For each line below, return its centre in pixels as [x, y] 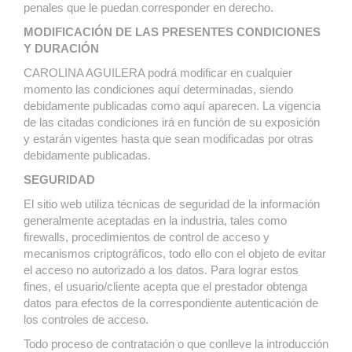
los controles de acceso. [86, 319]
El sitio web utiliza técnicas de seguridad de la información [172, 204]
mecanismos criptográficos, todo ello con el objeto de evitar [175, 253]
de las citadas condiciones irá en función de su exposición [172, 122]
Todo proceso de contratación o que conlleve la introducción [176, 344]
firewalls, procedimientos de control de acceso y [147, 237]
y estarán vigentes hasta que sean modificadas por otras [169, 139]
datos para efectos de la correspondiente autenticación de [171, 303]
